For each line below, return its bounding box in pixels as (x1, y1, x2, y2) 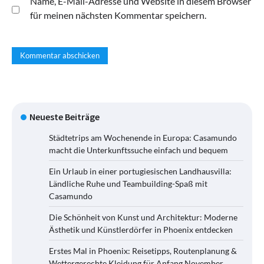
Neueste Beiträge (29, 111, 100, 123)
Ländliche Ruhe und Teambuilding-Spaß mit (49, 179, 207, 189)
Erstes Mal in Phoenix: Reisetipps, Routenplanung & (49, 246, 237, 256)
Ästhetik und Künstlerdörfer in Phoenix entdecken (49, 225, 233, 235)
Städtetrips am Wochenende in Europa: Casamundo (49, 133, 237, 143)
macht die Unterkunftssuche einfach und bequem (49, 145, 228, 156)
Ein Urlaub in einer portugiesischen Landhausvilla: (49, 166, 232, 177)
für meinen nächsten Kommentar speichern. (30, 9, 206, 21)
